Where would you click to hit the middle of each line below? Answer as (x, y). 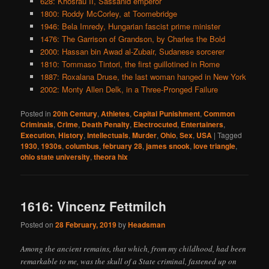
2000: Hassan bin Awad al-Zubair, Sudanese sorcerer (132, 51)
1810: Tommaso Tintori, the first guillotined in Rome (130, 64)
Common (219, 113)
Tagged (230, 134)
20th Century (75, 113)
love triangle (215, 146)
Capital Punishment (167, 113)
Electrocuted (156, 124)
